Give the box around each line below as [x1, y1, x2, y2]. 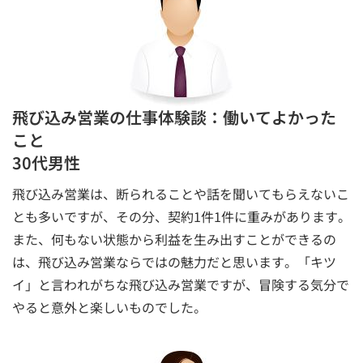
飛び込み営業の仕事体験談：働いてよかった [12, 105, 336, 129]
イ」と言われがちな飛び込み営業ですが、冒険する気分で [12, 274, 349, 294]
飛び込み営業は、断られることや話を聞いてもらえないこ [12, 183, 349, 203]
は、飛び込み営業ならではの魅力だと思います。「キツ [12, 251, 336, 271]
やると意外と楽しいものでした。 [12, 297, 207, 317]
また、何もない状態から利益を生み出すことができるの [12, 228, 336, 249]
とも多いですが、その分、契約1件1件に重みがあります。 [12, 206, 351, 226]
